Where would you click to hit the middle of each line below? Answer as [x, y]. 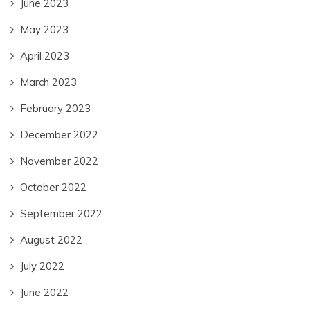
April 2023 [45, 56]
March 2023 [48, 82]
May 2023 [44, 30]
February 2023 [55, 109]
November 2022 [59, 161]
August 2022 [51, 240]
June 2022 [44, 293]
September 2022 [61, 214]
